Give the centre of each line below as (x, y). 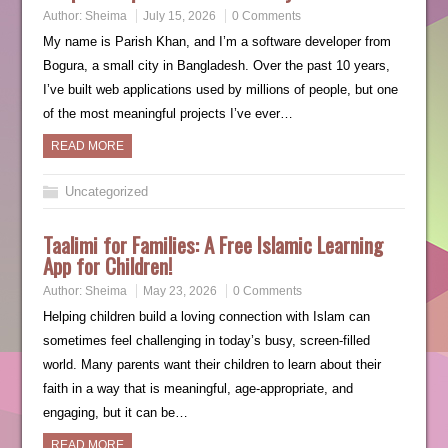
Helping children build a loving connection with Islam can (206, 316)
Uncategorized (106, 191)
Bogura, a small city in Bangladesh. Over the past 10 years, (216, 65)
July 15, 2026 (179, 16)
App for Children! (107, 265)
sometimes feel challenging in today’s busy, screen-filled (206, 340)
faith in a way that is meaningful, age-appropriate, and (197, 388)
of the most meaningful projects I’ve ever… (167, 113)
